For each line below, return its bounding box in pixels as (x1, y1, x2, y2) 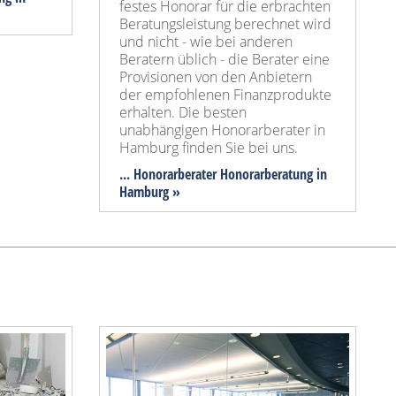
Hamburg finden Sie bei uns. (119, 138, 298, 158)
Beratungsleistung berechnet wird (119, 14, 331, 34)
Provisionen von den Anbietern (119, 67, 312, 88)
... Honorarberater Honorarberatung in (119, 164, 327, 185)
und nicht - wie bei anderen (119, 32, 293, 52)
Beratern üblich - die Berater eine (119, 49, 330, 70)
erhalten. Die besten (119, 103, 247, 123)
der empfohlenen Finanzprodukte (119, 85, 331, 105)
